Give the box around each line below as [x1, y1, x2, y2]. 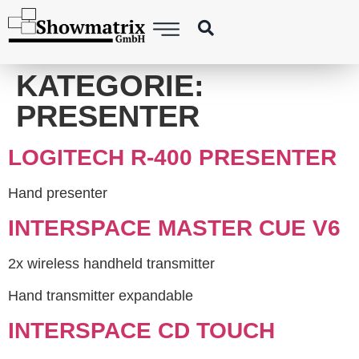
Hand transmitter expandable [8, 287, 193, 304]
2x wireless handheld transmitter [8, 256, 215, 272]
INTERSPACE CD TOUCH [8, 318, 275, 344]
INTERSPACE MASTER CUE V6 [8, 216, 341, 241]
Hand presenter [8, 185, 107, 201]
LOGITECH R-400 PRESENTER [8, 145, 337, 170]
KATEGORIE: [16, 69, 204, 103]
